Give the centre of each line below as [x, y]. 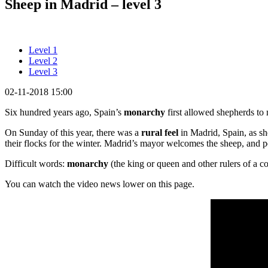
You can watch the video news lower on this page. [100, 184]
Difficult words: [36, 163]
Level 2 [43, 60]
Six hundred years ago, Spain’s [64, 112]
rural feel [160, 132]
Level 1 [43, 50]
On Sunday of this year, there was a [73, 132]
